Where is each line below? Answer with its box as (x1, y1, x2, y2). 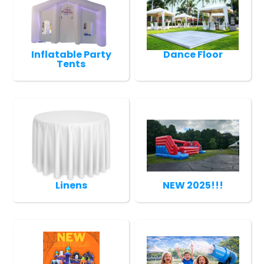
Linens (55, 178, 87, 192)
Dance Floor (163, 47, 223, 61)
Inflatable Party (31, 47, 111, 61)
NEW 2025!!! (162, 178, 223, 192)
